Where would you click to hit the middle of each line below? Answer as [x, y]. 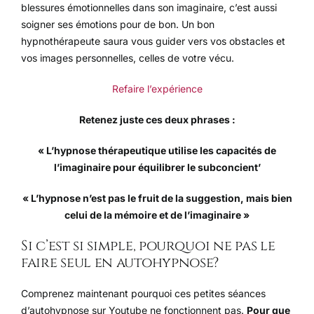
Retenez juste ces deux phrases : [157, 120]
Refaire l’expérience [157, 89]
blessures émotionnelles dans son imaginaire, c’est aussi [149, 8]
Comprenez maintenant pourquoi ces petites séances [143, 294]
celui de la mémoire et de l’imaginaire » [157, 215]
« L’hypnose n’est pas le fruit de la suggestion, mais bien [157, 198]
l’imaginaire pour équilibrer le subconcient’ [157, 168]
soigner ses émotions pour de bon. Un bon [118, 25]
